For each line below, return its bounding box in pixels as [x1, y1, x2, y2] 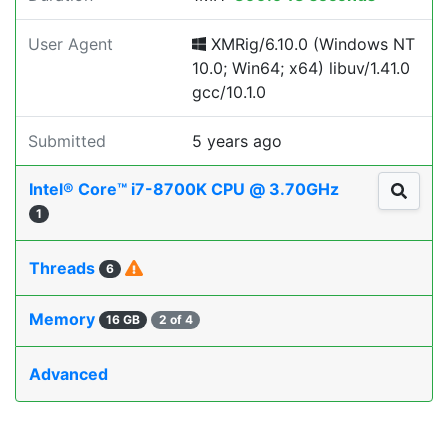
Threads [29, 258, 99, 278]
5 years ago [192, 131, 282, 151]
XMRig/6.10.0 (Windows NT [206, 34, 415, 54]
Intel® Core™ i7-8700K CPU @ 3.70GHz [29, 179, 343, 199]
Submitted [28, 131, 106, 151]
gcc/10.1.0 [192, 82, 266, 102]
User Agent [28, 34, 113, 54]
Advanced [29, 364, 108, 384]
